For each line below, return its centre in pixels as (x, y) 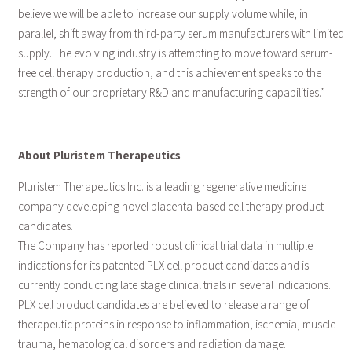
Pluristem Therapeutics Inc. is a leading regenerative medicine (162, 187)
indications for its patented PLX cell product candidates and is (163, 266)
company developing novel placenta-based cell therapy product (170, 207)
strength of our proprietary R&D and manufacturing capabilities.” (171, 93)
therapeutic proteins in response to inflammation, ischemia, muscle (176, 324)
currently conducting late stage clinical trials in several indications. (174, 285)
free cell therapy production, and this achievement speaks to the (169, 73)
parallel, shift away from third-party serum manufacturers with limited (181, 34)
